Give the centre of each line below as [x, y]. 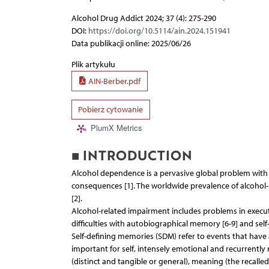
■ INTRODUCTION [131, 155]
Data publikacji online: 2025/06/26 [131, 44]
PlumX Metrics [116, 128]
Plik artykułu [93, 65]
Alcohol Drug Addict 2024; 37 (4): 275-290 [144, 19]
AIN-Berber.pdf [113, 81]
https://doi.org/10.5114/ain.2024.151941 [159, 31]
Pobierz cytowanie [110, 110]
